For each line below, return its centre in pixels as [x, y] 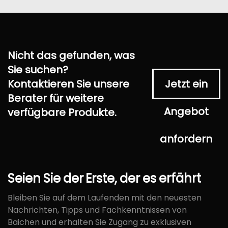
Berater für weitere [56, 98]
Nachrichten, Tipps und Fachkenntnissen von [97, 210]
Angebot [186, 111]
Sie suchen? [38, 70]
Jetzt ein [186, 84]
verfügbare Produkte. [62, 112]
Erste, [102, 178]
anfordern [186, 139]
